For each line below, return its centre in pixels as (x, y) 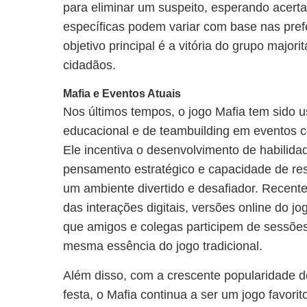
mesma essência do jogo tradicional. (163, 246)
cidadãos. (89, 65)
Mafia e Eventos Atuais (122, 94)
